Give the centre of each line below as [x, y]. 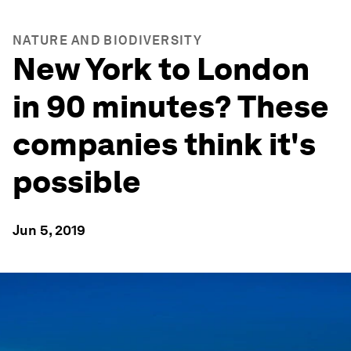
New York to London [161, 69]
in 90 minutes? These [171, 107]
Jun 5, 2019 [49, 230]
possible [77, 182]
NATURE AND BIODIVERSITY [107, 40]
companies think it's [164, 144]
